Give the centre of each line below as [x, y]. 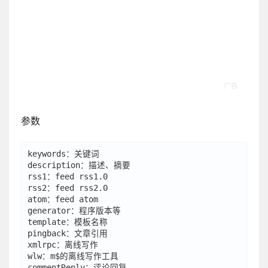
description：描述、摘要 [79, 165]
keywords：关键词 [63, 153]
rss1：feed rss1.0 [68, 176]
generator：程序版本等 [74, 210]
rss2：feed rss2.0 [68, 188]
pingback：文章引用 [68, 233]
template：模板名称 [68, 222]
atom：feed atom [63, 199]
